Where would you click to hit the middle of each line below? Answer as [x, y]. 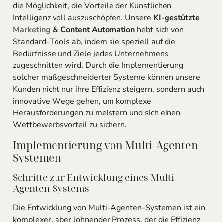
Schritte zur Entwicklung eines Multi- [95, 177]
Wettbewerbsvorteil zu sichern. [70, 125]
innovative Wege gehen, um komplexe [82, 101]
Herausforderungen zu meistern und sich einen [96, 113]
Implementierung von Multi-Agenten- [107, 145]
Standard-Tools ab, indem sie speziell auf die [94, 41]
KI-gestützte [176, 18]
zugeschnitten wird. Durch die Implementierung [98, 65]
